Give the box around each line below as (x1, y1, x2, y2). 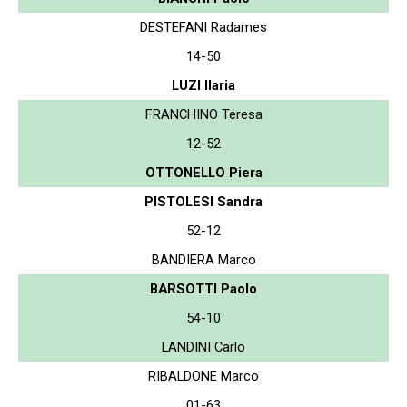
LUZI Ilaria (172, 76, 235, 94)
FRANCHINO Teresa (144, 105, 263, 123)
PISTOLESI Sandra (144, 193, 263, 210)
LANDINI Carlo (162, 338, 245, 355)
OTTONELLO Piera (144, 164, 263, 181)
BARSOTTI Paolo (150, 280, 257, 297)
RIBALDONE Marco (148, 367, 259, 384)
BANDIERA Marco (151, 251, 256, 268)
